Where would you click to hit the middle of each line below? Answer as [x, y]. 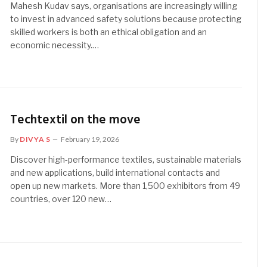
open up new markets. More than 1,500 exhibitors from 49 [125, 186]
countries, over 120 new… [61, 199]
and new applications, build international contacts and [115, 173]
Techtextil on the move [76, 120]
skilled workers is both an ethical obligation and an [109, 32]
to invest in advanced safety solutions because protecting [126, 19]
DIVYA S [35, 139]
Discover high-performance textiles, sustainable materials [126, 160]
